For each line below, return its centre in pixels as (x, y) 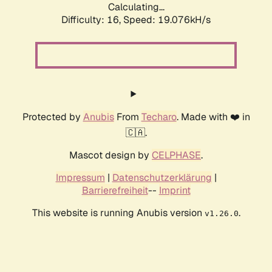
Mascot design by (110, 155)
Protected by (53, 117)
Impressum (80, 178)
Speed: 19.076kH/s (167, 20)
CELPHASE (176, 155)
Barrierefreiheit (115, 191)
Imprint (175, 191)
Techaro (159, 117)
